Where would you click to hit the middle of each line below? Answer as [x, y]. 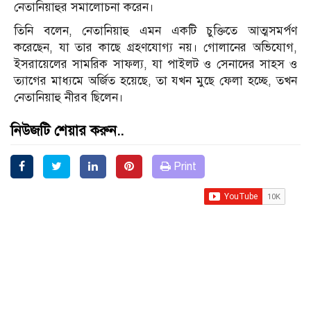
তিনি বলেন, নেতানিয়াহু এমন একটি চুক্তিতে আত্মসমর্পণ [155, 31]
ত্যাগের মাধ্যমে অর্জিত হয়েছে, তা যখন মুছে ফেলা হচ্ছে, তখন [155, 81]
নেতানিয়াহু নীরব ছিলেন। [69, 98]
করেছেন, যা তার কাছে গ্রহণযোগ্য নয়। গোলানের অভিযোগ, [155, 48]
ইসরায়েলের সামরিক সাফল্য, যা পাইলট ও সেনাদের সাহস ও [155, 65]
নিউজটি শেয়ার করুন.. [67, 131]
